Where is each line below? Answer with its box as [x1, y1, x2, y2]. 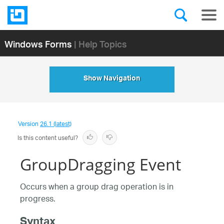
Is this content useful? [17, 131, 78, 145]
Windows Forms [4, 32, 72, 55]
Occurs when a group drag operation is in [20, 179, 173, 196]
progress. [20, 191, 55, 208]
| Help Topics [73, 32, 127, 55]
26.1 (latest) [40, 117, 71, 131]
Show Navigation [83, 72, 140, 86]
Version [18, 117, 40, 131]
